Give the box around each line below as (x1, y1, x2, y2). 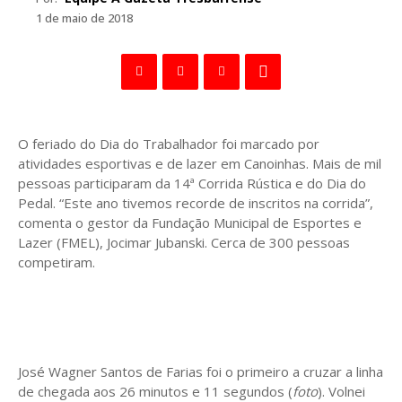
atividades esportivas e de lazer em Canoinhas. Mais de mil (18, 153, 381, 172)
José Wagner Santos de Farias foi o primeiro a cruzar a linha (18, 362, 383, 380)
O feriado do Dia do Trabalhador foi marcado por (18, 134, 319, 153)
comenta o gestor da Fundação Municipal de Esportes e (18, 213, 362, 232)
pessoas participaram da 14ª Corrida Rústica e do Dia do (18, 173, 366, 192)
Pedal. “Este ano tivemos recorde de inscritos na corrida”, (18, 193, 373, 212)
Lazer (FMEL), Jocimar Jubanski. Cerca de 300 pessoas (18, 232, 350, 251)
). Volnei (318, 381, 365, 400)
